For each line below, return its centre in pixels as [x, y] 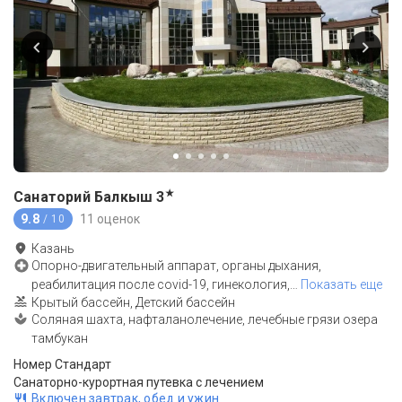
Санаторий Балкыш [83, 197]
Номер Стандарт [62, 365]
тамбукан [60, 339]
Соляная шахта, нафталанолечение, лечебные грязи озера [205, 320]
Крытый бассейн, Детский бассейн [133, 303]
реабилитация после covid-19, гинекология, [161, 285]
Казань [53, 249]
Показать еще [341, 285]
